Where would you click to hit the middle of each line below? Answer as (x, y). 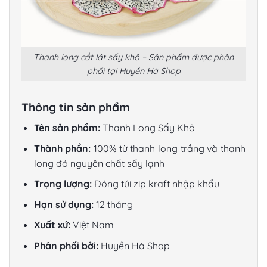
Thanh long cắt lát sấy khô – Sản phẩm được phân (133, 57)
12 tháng (113, 204)
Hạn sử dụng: (63, 204)
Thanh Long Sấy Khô (148, 127)
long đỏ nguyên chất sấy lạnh (99, 163)
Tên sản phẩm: (67, 127)
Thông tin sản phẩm (76, 108)
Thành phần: (62, 148)
